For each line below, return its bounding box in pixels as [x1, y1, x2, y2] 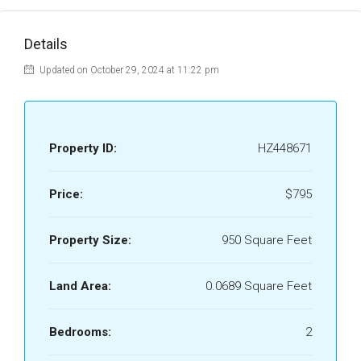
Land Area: [49, 279, 111, 293]
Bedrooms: [49, 325, 111, 339]
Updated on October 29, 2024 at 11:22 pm [37, 64, 219, 76]
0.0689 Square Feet [205, 279, 312, 293]
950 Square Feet [222, 233, 312, 247]
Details [24, 35, 68, 52]
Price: [49, 187, 83, 201]
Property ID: [49, 141, 117, 156]
